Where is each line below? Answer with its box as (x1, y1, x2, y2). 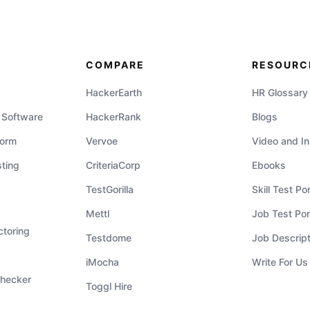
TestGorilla (86, 183, 134, 195)
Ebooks (251, 158, 286, 171)
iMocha (86, 255, 120, 268)
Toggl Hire (86, 280, 133, 292)
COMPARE (86, 58, 145, 71)
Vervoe (86, 134, 118, 147)
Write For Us (251, 255, 308, 268)
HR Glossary (251, 86, 308, 98)
